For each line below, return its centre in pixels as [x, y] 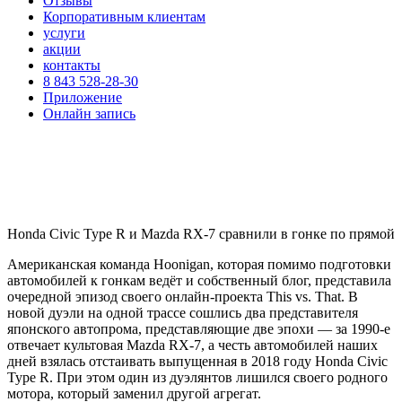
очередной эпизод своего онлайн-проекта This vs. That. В [183, 297]
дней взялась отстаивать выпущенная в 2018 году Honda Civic [197, 361]
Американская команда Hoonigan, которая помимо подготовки [199, 264]
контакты [72, 65]
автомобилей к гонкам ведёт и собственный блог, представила [199, 280]
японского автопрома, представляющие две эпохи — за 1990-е [199, 329]
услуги [64, 33]
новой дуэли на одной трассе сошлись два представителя [183, 313]
